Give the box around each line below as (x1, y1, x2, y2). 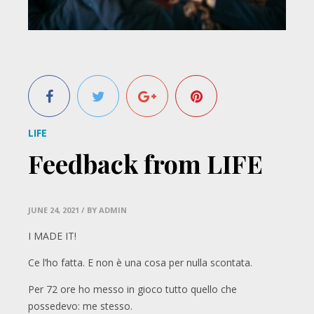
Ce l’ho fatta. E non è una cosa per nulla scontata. (28, 256, 252, 270)
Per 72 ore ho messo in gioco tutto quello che (28, 282, 237, 296)
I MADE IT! (28, 229, 76, 243)
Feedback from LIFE (28, 146, 263, 181)
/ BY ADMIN (81, 205, 127, 216)
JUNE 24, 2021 (28, 205, 79, 216)
